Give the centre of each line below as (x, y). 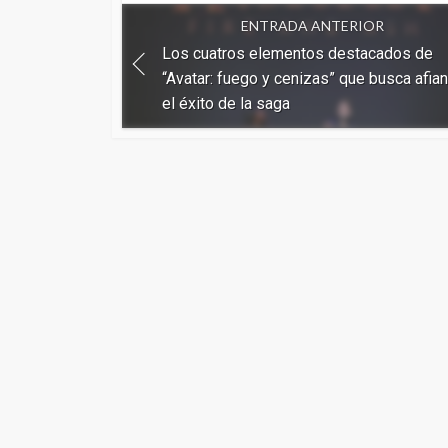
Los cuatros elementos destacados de (297, 53)
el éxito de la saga (226, 103)
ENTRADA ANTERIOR (312, 26)
